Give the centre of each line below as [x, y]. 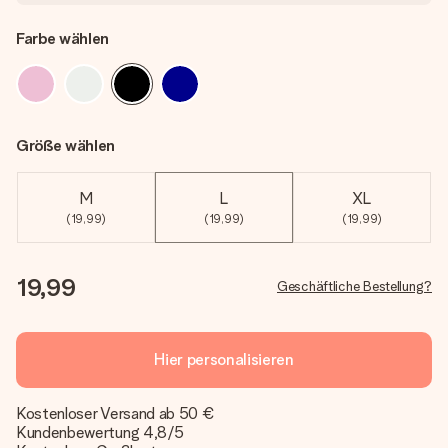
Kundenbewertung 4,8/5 [100, 432]
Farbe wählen [63, 38]
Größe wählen [66, 145]
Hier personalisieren [224, 359]
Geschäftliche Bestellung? [354, 286]
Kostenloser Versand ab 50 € [115, 413]
